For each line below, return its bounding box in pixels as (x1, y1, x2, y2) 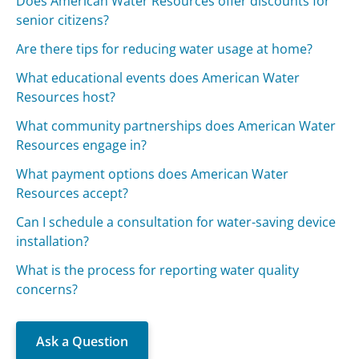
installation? (16, 232, 90, 250)
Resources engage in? (16, 135, 147, 154)
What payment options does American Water (16, 164, 289, 183)
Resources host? (16, 87, 116, 106)
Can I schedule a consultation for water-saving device (16, 212, 337, 231)
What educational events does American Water (16, 68, 301, 87)
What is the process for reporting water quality (16, 260, 300, 279)
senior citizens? (16, 10, 110, 29)
